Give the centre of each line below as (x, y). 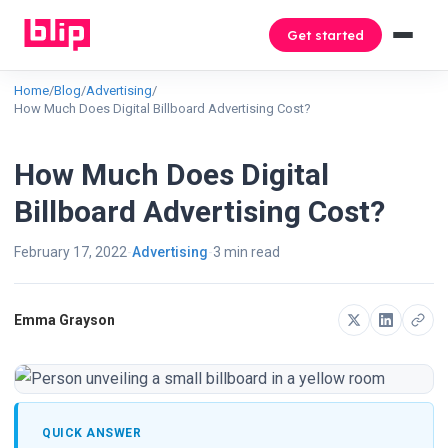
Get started (325, 35)
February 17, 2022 (70, 252)
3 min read (246, 252)
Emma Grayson (64, 320)
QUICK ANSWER (91, 433)
